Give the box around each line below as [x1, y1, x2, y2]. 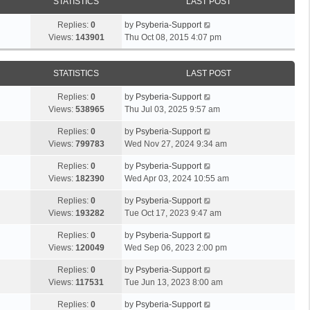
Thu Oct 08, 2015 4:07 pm [125, 33, 221, 42]
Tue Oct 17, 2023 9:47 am [125, 208, 221, 218]
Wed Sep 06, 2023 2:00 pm [125, 243, 227, 253]
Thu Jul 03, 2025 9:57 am [125, 104, 220, 114]
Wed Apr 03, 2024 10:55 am [125, 174, 229, 183]
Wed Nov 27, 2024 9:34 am [125, 139, 227, 149]
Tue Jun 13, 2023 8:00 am [125, 277, 223, 287]
